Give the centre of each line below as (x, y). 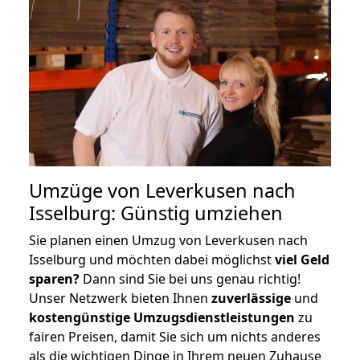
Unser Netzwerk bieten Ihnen (120, 298)
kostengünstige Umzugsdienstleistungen (162, 317)
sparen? (54, 278)
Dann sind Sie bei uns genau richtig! (190, 278)
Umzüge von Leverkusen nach (162, 190)
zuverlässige (251, 298)
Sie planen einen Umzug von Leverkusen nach (168, 240)
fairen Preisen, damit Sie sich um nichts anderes (175, 336)
